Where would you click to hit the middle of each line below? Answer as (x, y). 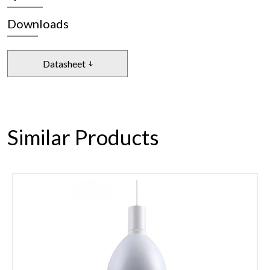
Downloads (38, 24)
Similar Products (83, 137)
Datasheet (64, 63)
